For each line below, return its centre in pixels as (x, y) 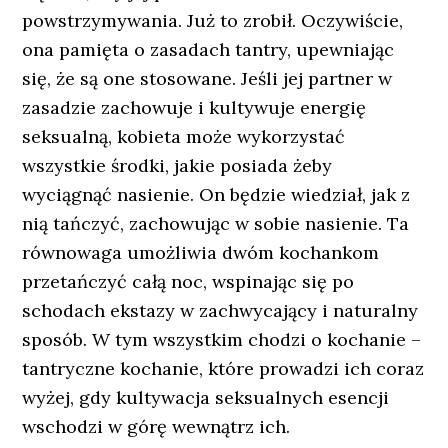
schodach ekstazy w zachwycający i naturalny (220, 310)
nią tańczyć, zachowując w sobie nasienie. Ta (216, 223)
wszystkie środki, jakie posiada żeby (177, 165)
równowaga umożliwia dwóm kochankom (201, 252)
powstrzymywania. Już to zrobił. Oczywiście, (213, 20)
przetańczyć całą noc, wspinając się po (188, 281)
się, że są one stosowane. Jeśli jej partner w (207, 78)
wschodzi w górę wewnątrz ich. (156, 426)
